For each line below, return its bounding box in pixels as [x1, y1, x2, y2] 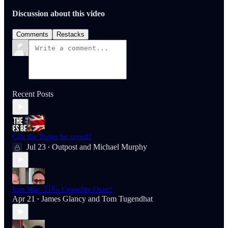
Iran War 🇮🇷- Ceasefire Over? [12, 185, 112, 194]
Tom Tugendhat [102, 194, 153, 204]
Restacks [56, 31, 84, 39]
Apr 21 [12, 194, 35, 204]
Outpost [52, 142, 77, 152]
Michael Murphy [93, 142, 147, 152]
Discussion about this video [12, 9, 105, 18]
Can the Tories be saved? [12, 132, 92, 141]
